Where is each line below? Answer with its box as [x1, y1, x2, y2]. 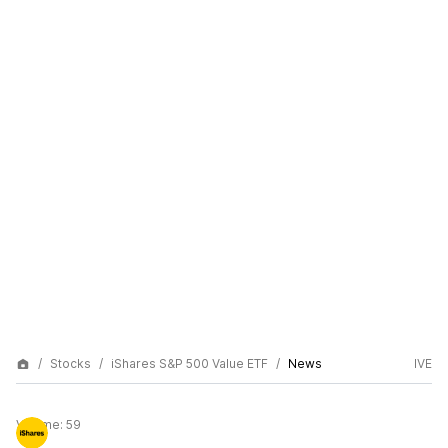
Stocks [50, 356, 91, 371]
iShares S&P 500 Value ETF [111, 356, 268, 371]
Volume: [16, 417, 66, 432]
